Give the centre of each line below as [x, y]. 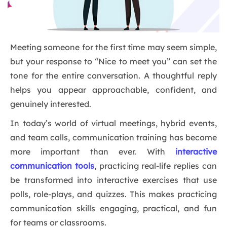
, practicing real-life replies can [156, 166]
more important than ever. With [93, 152]
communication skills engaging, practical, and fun [113, 209]
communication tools [52, 166]
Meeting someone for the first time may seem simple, [113, 47]
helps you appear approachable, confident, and [113, 90]
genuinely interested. [51, 104]
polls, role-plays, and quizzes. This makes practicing [113, 194]
